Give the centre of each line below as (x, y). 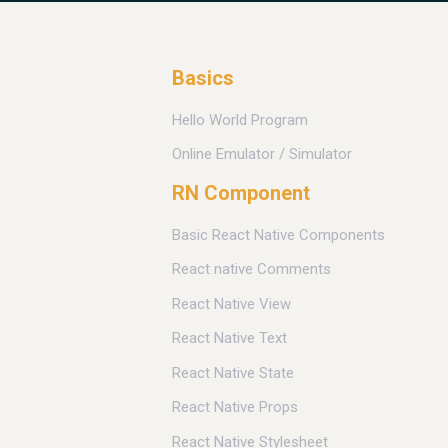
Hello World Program (240, 119)
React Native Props (235, 407)
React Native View (231, 303)
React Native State (233, 372)
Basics (203, 77)
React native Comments (251, 269)
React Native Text (229, 338)
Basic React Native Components (278, 234)
